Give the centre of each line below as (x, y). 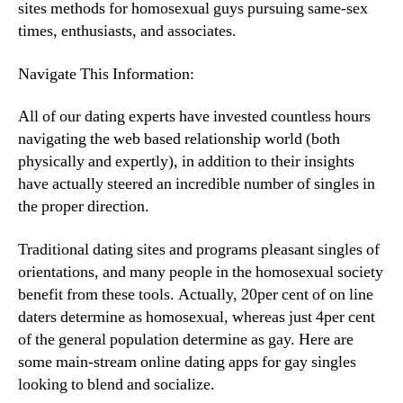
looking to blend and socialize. (116, 384)
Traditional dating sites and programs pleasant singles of (199, 249)
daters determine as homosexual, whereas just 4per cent (197, 317)
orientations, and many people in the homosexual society (201, 272)
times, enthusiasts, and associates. (127, 31)
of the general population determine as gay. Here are (186, 339)
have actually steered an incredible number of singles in (197, 184)
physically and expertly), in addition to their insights (186, 161)
